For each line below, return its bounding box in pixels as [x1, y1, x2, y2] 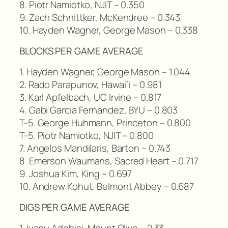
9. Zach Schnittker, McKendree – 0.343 [19, 10, 181, 24]
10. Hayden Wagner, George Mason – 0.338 [19, 23, 198, 37]
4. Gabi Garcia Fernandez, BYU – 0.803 [19, 103, 178, 117]
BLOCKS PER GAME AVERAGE [19, 44, 144, 58]
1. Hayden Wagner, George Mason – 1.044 [19, 65, 191, 78]
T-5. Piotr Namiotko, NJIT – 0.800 [19, 128, 154, 142]
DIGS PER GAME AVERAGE [19, 201, 130, 214]
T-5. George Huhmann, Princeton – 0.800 [19, 116, 191, 129]
